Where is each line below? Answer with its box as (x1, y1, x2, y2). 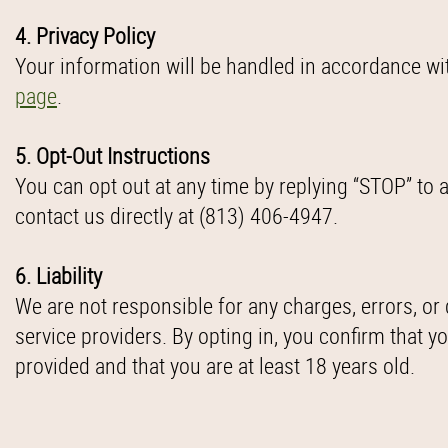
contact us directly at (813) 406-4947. (15, 201, 343, 230)
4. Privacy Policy (15, 21, 155, 50)
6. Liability (15, 261, 102, 290)
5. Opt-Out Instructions (15, 141, 210, 170)
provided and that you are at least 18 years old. (15, 351, 415, 380)
